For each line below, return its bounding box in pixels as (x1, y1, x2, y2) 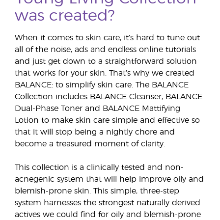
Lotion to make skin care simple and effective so (15, 116, 200, 125)
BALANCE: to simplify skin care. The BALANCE (15, 81, 189, 89)
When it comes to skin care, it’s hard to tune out (15, 34, 200, 42)
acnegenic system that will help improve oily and (15, 175, 204, 184)
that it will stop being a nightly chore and (15, 128, 175, 137)
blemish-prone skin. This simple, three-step (15, 187, 179, 195)
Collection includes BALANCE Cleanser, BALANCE (15, 93, 202, 101)
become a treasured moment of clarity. (15, 140, 165, 148)
